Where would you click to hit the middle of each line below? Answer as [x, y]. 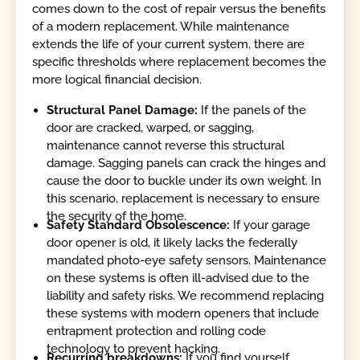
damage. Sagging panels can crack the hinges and [186, 163]
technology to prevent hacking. [134, 349]
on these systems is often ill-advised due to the [178, 278]
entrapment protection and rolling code [157, 331]
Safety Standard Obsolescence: [140, 225]
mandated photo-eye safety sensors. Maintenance [187, 261]
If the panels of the [254, 110]
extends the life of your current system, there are [169, 45]
